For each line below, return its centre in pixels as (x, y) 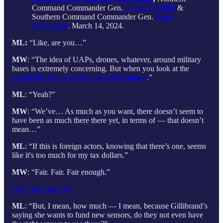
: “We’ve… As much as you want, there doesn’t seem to (115, 111)
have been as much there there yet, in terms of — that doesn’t (108, 120)
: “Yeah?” (40, 94)
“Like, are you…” (58, 42)
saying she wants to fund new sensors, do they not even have (108, 215)
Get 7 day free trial (41, 189)
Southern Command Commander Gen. (94, 16)
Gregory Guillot (151, 7)
